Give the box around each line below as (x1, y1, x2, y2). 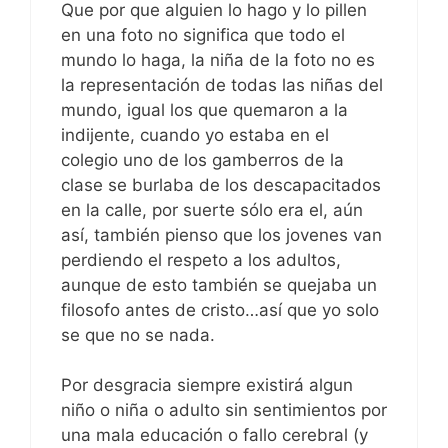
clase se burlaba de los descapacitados (61, 174, 381, 195)
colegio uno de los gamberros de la (61, 149, 344, 170)
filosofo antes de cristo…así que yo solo (61, 299, 379, 320)
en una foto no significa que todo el (61, 24, 345, 45)
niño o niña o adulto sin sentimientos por (61, 400, 387, 421)
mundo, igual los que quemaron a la (61, 99, 348, 120)
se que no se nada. (61, 324, 215, 345)
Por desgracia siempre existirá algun (61, 375, 353, 396)
